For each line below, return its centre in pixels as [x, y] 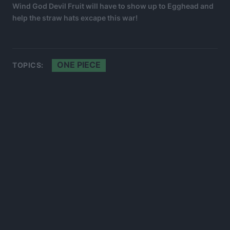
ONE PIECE [79, 65]
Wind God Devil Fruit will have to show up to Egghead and [113, 6]
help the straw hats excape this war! [75, 18]
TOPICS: [28, 65]
